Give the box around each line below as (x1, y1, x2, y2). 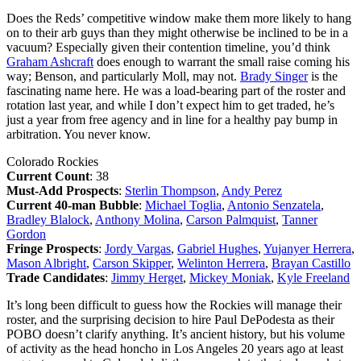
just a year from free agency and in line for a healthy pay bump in (6, 112, 338, 127)
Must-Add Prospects (6, 183, 118, 197)
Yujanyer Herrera (263, 241, 351, 255)
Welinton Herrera (177, 255, 265, 270)
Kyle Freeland (277, 270, 350, 284)
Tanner (282, 212, 317, 226)
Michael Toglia (145, 197, 222, 212)
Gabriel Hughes (177, 241, 258, 255)
